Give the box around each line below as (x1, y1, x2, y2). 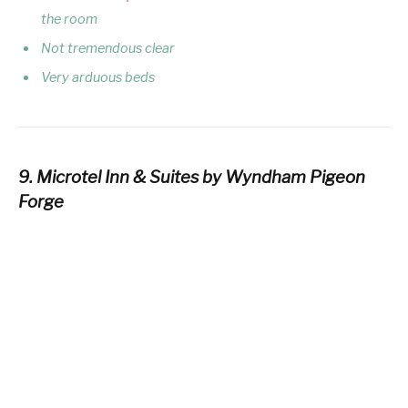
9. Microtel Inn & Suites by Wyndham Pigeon (18, 167, 365, 189)
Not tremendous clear (41, 39, 175, 56)
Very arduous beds (41, 69, 155, 87)
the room (41, 10, 97, 27)
